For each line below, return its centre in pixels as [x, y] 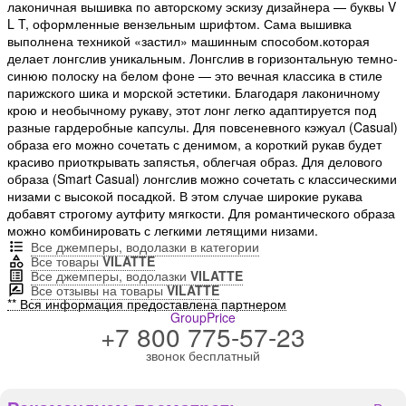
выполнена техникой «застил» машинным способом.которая [188, 41]
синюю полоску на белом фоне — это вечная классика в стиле [195, 76]
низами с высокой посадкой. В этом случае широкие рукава [185, 196]
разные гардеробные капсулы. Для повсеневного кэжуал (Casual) [203, 127]
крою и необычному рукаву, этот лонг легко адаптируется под [192, 110]
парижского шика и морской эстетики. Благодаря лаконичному [193, 93]
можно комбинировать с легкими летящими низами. [163, 231]
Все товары [67, 261]
